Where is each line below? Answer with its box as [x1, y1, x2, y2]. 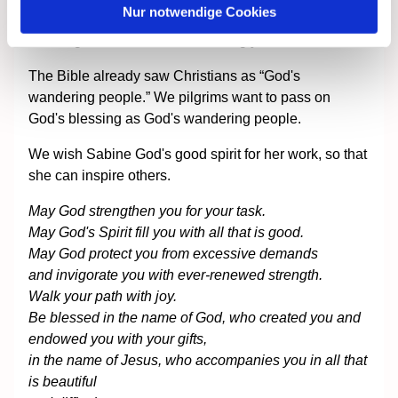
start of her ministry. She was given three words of [28, 11, 338, 27]
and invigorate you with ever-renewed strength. [28, 267, 322, 283]
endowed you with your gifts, [28, 330, 207, 346]
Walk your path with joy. [28, 288, 177, 304]
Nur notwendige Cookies [122, 4, 276, 20]
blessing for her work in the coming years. [28, 32, 289, 48]
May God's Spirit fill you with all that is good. [28, 224, 304, 240]
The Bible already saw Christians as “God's [28, 68, 300, 84]
